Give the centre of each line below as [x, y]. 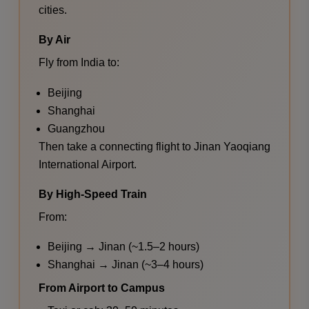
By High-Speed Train [92, 194]
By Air [54, 39]
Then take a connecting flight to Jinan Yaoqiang [154, 146]
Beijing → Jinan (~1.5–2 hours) [124, 247]
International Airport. [87, 164]
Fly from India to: [79, 62]
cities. [52, 10]
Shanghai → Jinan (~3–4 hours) [126, 265]
